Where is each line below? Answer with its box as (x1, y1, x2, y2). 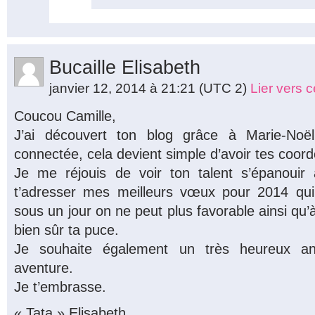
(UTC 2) (199, 80, 247, 96)
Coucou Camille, (14, 108, 116, 124)
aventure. (14, 259, 73, 276)
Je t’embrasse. (14, 278, 106, 295)
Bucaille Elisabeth (49, 56, 200, 78)
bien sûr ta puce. (14, 221, 119, 238)
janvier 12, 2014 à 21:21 (49, 80, 199, 96)
